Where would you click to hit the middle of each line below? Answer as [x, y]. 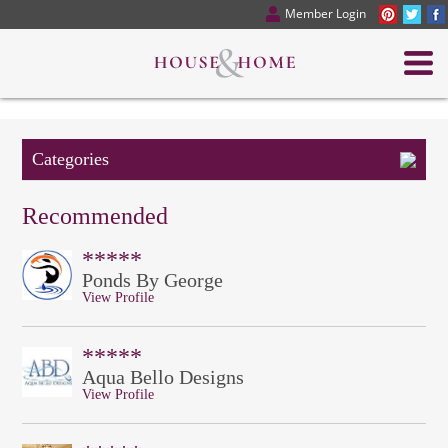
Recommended [94, 216]
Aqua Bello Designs [162, 377]
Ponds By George [152, 280]
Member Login [325, 13]
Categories [70, 159]
